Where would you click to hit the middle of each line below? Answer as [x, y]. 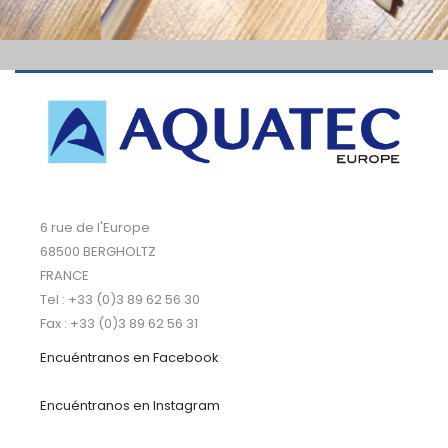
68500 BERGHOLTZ [98, 251]
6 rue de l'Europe [95, 227]
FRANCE [64, 275]
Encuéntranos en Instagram [130, 406]
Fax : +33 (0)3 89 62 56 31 [119, 323]
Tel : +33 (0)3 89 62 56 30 [120, 299]
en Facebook [174, 358]
